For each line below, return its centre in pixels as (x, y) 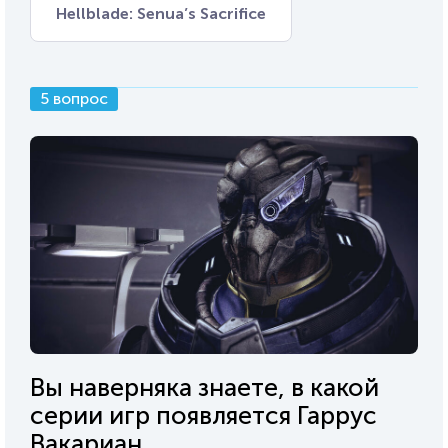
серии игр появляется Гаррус (203, 415)
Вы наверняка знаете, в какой (204, 387)
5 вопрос (74, 98)
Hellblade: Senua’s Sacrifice (161, 13)
